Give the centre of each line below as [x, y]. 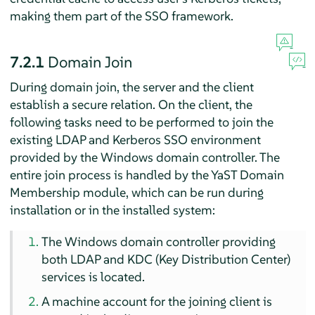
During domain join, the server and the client [131, 86]
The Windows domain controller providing [159, 241]
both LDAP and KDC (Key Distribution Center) [166, 259]
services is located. [94, 276]
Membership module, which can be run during [136, 192]
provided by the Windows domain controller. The [144, 157]
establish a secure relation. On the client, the [131, 104]
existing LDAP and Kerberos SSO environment [135, 139]
